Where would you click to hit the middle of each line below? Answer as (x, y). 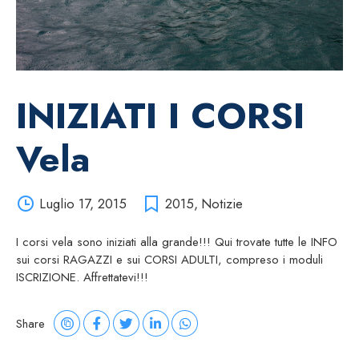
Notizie (222, 204)
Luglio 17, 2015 (83, 204)
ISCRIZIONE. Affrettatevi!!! (82, 277)
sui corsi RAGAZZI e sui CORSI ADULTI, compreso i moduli (169, 260)
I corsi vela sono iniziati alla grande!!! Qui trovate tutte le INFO (177, 242)
